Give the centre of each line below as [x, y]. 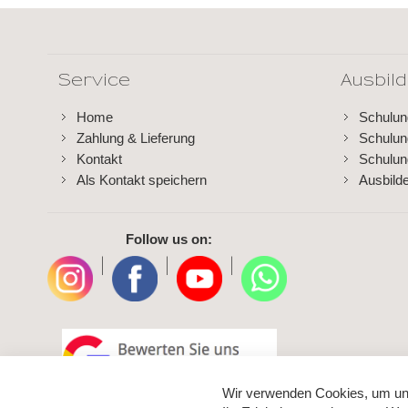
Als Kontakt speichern [142, 180]
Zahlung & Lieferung [136, 138]
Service [95, 81]
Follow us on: [169, 240]
